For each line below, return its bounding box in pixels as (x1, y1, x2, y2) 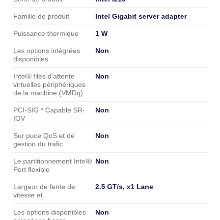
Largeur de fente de (13, 183, 75, 191)
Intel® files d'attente (13, 72, 75, 80)
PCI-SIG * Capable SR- (13, 106, 85, 114)
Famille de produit (13, 12, 69, 20)
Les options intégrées (13, 47, 80, 55)
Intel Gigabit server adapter (95, 12, 187, 20)
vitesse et (13, 191, 43, 199)
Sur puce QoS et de (13, 132, 75, 139)
